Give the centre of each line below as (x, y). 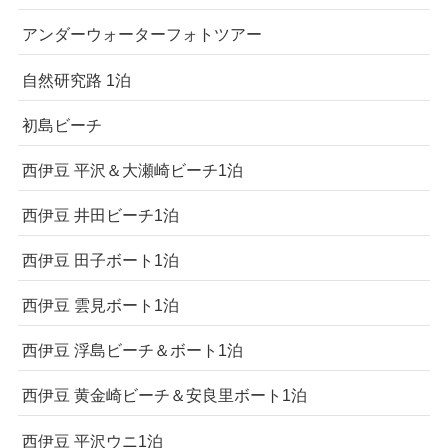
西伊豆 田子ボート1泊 (100, 260)
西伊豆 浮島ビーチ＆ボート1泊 (132, 350)
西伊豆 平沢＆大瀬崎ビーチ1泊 (132, 169)
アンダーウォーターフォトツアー (141, 34)
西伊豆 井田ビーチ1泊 (100, 214)
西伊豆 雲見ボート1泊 (100, 305)
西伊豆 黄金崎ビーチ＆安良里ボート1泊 (164, 395)
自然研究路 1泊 (76, 79)
